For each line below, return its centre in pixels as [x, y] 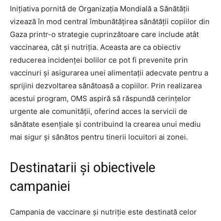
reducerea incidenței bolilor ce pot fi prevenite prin [99, 60]
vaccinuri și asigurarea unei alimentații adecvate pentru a [109, 73]
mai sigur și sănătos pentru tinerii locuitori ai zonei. [99, 137]
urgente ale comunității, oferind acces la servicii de [99, 111]
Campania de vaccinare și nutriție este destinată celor [103, 212]
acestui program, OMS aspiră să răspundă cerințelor [100, 99]
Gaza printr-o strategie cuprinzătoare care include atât [104, 35]
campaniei [40, 187]
